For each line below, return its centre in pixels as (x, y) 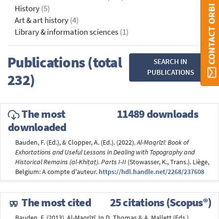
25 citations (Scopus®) (160, 203)
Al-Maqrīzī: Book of (163, 142)
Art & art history (42, 21)
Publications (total (65, 62)
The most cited (55, 203)
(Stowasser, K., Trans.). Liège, (168, 162)
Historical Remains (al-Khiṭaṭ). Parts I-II (71, 162)
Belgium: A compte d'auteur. (57, 172)
